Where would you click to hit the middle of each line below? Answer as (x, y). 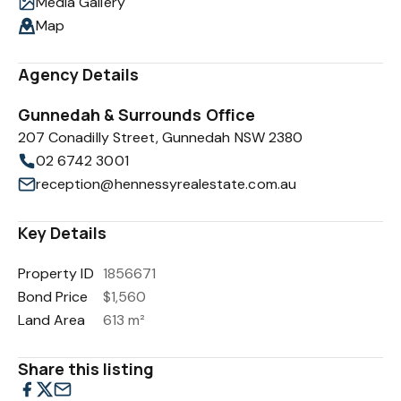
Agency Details (79, 74)
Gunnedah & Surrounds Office (137, 115)
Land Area (52, 320)
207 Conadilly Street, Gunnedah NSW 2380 (160, 137)
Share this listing (86, 369)
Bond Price (53, 297)
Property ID (56, 273)
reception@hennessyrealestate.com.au (166, 184)
